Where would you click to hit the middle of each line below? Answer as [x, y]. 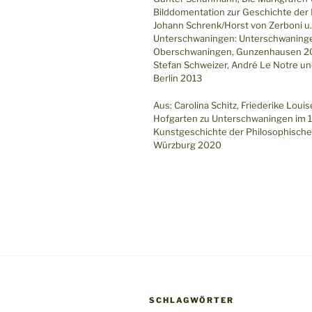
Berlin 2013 [178, 78]
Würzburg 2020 [187, 145]
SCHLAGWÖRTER [192, 300]
